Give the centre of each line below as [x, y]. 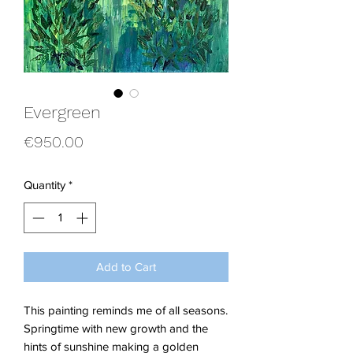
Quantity [45, 185]
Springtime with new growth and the [116, 328]
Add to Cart [126, 266]
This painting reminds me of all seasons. [126, 310]
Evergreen [62, 113]
